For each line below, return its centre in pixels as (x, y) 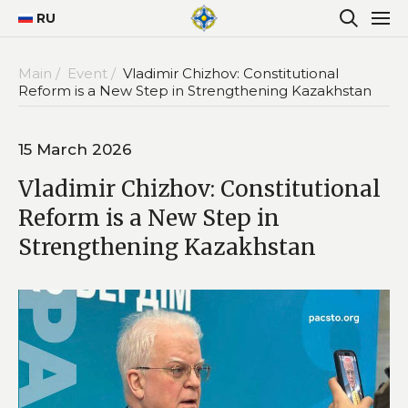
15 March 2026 (75, 149)
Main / (41, 73)
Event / (93, 73)
